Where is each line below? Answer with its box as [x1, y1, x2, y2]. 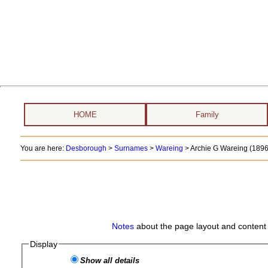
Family [195, 110, 219, 119]
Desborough [65, 144, 106, 153]
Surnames [114, 144, 148, 153]
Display [30, 239, 58, 249]
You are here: [20, 144, 66, 153]
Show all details [80, 256, 140, 265]
